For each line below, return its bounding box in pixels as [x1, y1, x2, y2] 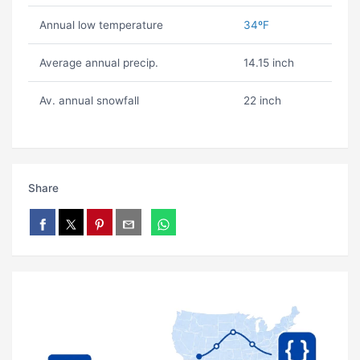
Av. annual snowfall [39, 94, 139, 108]
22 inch [243, 94, 281, 108]
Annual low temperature [39, 18, 163, 32]
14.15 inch [243, 56, 294, 70]
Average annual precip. [39, 56, 158, 70]
